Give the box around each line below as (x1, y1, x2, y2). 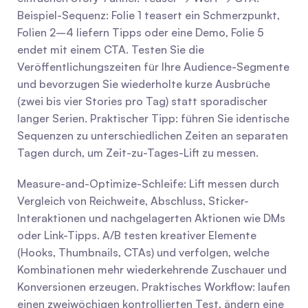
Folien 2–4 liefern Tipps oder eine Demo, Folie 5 (17, 25, 264, 39)
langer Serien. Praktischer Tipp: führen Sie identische (17, 111, 289, 125)
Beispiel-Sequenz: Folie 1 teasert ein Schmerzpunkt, (17, 8, 280, 22)
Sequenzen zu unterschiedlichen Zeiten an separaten (17, 129, 288, 142)
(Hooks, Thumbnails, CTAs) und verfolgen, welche (17, 245, 269, 259)
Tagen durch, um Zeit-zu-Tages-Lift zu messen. (17, 146, 258, 159)
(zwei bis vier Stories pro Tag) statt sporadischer (17, 94, 267, 108)
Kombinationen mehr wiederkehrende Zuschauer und (17, 263, 287, 276)
